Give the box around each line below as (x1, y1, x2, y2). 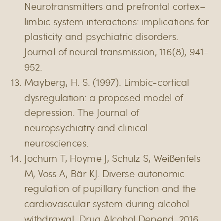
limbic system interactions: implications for (24, 14, 209, 28)
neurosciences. (24, 136, 89, 149)
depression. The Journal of (24, 106, 139, 119)
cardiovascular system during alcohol (24, 196, 189, 210)
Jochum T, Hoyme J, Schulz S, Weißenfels (24, 151, 200, 165)
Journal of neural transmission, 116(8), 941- (24, 44, 209, 58)
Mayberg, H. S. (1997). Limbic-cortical (24, 75, 189, 89)
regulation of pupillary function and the (24, 182, 196, 195)
